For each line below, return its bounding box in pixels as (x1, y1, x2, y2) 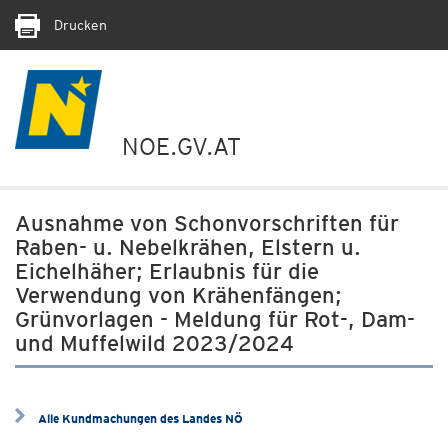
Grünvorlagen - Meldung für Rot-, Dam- (15, 306, 415, 332)
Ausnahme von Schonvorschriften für (15, 210, 399, 236)
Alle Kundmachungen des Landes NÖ (38, 411, 243, 426)
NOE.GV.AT (122, 132, 241, 161)
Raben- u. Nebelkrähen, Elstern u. (15, 234, 361, 260)
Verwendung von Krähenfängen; (15, 282, 342, 308)
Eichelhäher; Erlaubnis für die (15, 258, 319, 284)
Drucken (50, 17, 107, 33)
